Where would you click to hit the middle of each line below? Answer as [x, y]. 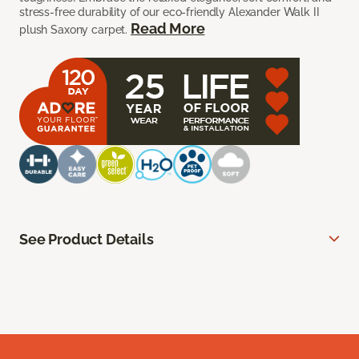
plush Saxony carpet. [75, 30]
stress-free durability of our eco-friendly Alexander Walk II [169, 12]
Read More [168, 29]
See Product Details [87, 240]
